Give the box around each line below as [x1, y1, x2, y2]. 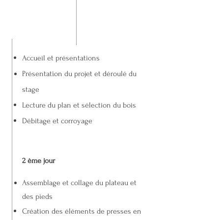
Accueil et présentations [22, 54, 102, 62]
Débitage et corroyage [22, 116, 92, 125]
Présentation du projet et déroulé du [22, 69, 137, 78]
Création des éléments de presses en [22, 207, 141, 216]
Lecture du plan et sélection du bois [22, 101, 136, 110]
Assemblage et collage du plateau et [22, 178, 137, 187]
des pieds [22, 192, 53, 201]
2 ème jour [22, 156, 55, 165]
